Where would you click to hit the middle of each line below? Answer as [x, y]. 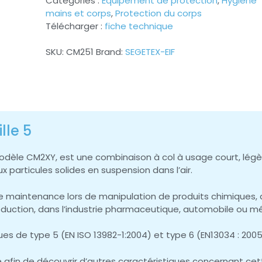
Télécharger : [75, 26]
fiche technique [139, 26]
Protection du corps [158, 13]
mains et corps [78, 13]
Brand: [111, 52]
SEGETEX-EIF [150, 52]
